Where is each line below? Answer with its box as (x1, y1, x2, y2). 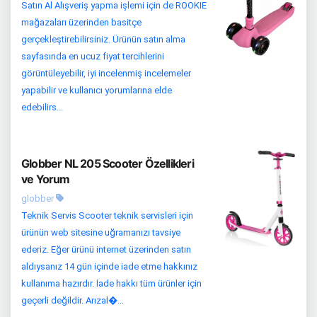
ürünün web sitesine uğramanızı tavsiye (21, 226, 180, 238)
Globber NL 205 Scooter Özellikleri (21, 156, 194, 171)
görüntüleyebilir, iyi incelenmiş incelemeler (21, 67, 191, 79)
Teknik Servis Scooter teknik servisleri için (21, 209, 193, 221)
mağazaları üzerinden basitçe (21, 16, 142, 28)
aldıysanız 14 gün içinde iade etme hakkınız (21, 260, 197, 272)
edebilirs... (21, 101, 63, 113)
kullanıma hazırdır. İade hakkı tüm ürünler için (21, 277, 202, 289)
